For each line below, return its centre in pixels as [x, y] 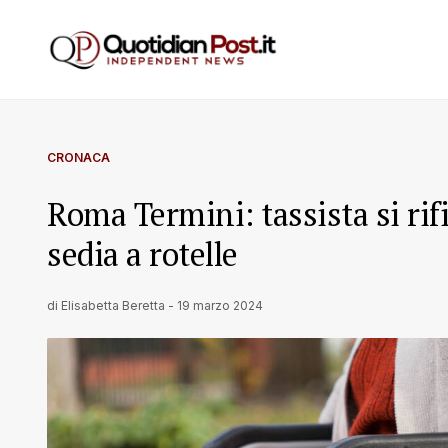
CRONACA [78, 157]
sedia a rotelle [142, 254]
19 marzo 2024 [220, 305]
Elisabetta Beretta [113, 305]
